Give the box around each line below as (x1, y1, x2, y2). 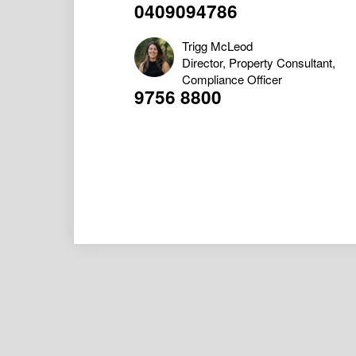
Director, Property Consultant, (181, 53, 335, 71)
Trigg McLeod (181, 37, 253, 54)
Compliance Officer (181, 70, 282, 87)
